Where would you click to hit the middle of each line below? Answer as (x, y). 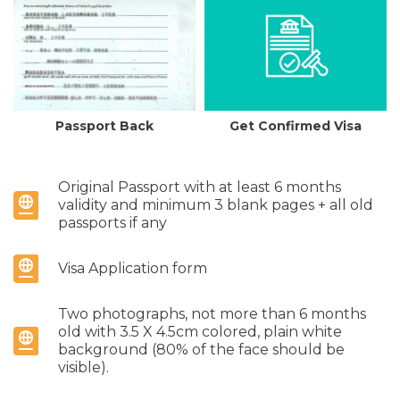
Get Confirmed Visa (296, 125)
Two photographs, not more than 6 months (212, 313)
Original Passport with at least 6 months (200, 187)
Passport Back (104, 125)
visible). (83, 367)
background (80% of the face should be (201, 349)
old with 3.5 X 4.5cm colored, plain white (200, 331)
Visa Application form (133, 268)
